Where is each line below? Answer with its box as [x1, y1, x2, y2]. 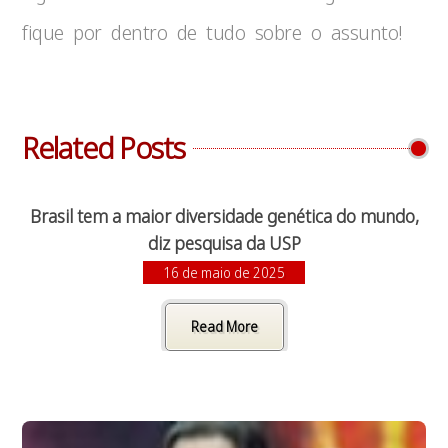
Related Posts [22, 127, 186, 168]
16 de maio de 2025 [163, 263, 285, 282]
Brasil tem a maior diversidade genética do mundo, [29, 204, 419, 228]
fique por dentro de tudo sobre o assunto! [22, 19, 402, 46]
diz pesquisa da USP [147, 231, 301, 255]
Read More [190, 317, 258, 336]
